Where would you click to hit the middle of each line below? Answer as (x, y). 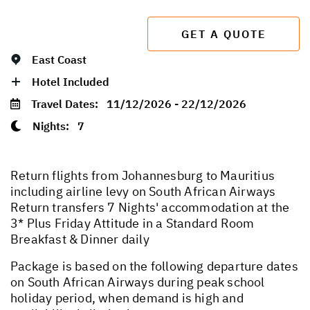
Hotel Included (71, 81)
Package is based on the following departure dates (154, 266)
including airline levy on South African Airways (143, 191)
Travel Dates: (69, 103)
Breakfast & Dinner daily (80, 239)
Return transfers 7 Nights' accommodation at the (150, 207)
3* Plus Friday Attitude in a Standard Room (133, 223)
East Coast (59, 59)
